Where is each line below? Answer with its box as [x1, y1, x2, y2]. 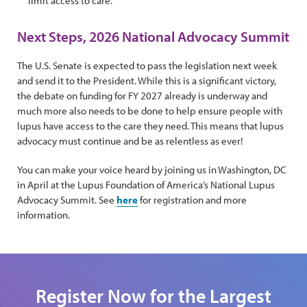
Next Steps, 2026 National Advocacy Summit [17, 27, 289, 45]
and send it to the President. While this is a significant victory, [17, 74, 276, 87]
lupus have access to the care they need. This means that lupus [17, 119, 284, 132]
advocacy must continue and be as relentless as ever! [17, 134, 245, 147]
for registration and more [138, 193, 247, 206]
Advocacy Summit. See [17, 193, 116, 206]
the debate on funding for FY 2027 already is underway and [17, 89, 267, 102]
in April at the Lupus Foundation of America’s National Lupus [17, 178, 275, 191]
